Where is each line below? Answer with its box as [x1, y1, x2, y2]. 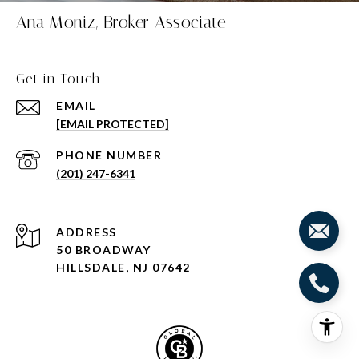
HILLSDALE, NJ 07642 [56, 260, 191, 274]
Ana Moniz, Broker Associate [16, 12, 227, 32]
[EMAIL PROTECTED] [56, 116, 169, 131]
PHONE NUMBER [56, 147, 162, 162]
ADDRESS [56, 224, 117, 239]
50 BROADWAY [56, 242, 151, 256]
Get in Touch [16, 69, 101, 87]
